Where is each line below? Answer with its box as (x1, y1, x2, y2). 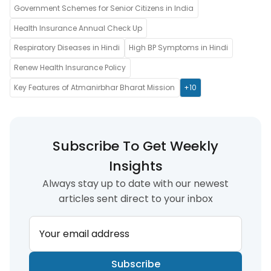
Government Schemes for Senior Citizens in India (14, 2, 194, 13)
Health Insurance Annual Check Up (14, 22, 143, 33)
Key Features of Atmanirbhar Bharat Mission (14, 82, 175, 93)
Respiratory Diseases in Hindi (14, 42, 120, 53)
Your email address (39, 227, 129, 241)
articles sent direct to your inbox (58, 192, 213, 206)
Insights (108, 157, 163, 176)
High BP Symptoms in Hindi (129, 42, 229, 53)
